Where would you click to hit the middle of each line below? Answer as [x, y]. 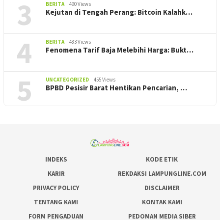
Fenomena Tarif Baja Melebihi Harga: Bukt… [120, 50]
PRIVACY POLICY [56, 188]
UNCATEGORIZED [67, 79]
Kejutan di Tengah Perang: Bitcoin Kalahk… [119, 12]
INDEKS [56, 159]
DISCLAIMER [162, 188]
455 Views [105, 79]
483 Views [80, 41]
